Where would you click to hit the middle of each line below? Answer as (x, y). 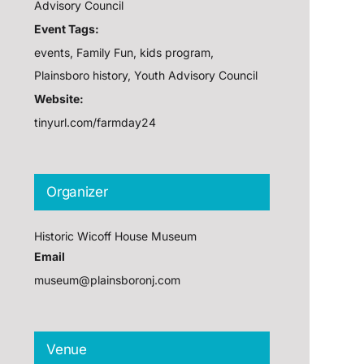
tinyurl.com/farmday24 (95, 123)
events (52, 53)
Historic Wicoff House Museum (116, 236)
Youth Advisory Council (196, 76)
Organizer (77, 192)
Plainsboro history (81, 76)
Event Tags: (67, 29)
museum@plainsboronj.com (108, 280)
